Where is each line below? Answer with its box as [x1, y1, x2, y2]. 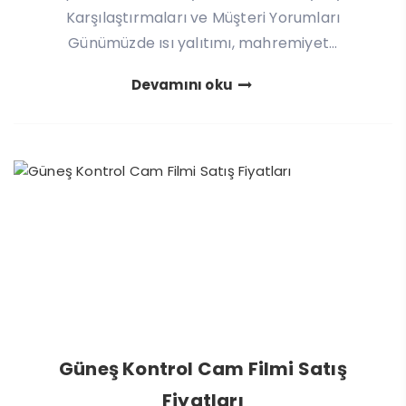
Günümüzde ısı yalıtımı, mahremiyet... [68, 32, 338, 53]
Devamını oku [130, 74, 237, 94]
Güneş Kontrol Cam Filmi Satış [59, 355, 347, 382]
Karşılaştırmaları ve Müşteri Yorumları [65, 6, 341, 28]
